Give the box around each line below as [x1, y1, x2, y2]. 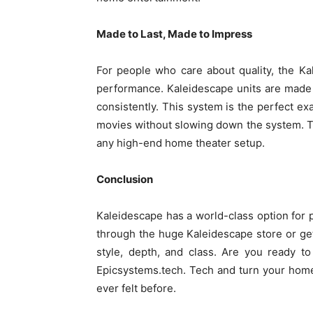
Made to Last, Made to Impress [96, 27, 252, 41]
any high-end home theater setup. [96, 136, 265, 150]
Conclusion [96, 172, 153, 186]
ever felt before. [96, 281, 176, 295]
